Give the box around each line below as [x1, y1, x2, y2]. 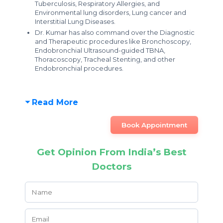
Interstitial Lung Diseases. [35, 17, 115, 25]
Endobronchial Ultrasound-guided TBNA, [35, 46, 165, 54]
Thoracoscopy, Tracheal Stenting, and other [35, 55, 175, 63]
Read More [32, 98, 78, 107]
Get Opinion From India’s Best [36, 146, 187, 158]
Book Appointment [121, 121, 187, 129]
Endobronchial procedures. [35, 64, 123, 72]
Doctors [92, 161, 131, 172]
